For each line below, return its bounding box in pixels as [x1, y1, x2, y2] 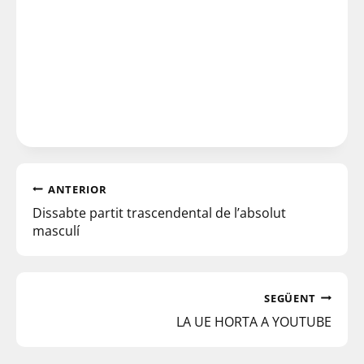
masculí [32, 221, 80, 240]
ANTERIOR [48, 181, 107, 197]
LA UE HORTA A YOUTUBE [176, 312, 331, 331]
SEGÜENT [264, 290, 316, 305]
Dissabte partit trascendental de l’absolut [32, 203, 286, 222]
